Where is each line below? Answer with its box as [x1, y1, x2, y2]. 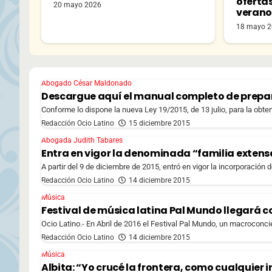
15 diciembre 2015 [129, 118, 190, 127]
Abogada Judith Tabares [41, 135, 123, 144]
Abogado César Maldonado [41, 78, 132, 87]
